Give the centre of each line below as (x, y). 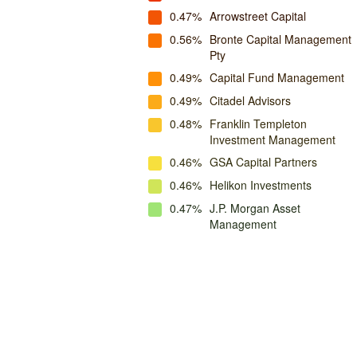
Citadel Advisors (250, 100)
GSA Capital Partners (263, 162)
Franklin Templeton (258, 124)
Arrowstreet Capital (258, 16)
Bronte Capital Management (280, 39)
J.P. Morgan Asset (255, 208)
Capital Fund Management (277, 77)
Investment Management (273, 139)
